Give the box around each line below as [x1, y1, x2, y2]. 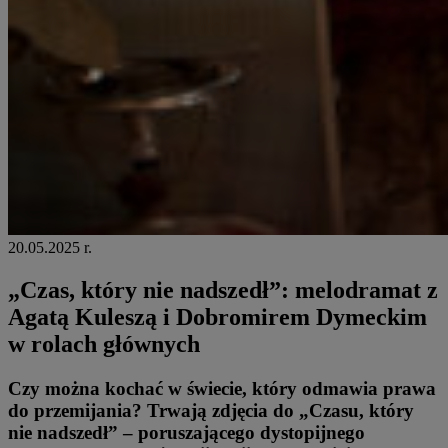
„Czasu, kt [299, 400, 386, 422]
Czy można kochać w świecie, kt [8, 378, 269, 400]
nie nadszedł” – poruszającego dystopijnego [8, 422, 365, 444]
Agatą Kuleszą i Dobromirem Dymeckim [8, 304, 427, 331]
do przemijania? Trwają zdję [8, 400, 245, 422]
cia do [245, 400, 299, 422]
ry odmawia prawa [279, 378, 436, 400]
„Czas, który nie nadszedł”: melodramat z [8, 277, 438, 304]
